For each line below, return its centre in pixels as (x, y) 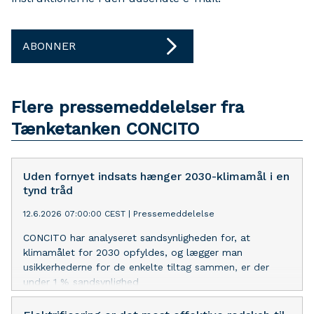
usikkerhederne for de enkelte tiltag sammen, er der (146, 267)
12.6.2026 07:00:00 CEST (74, 214)
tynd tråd (48, 190)
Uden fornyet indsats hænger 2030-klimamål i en (156, 176)
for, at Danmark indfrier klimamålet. (108, 296)
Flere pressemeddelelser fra (128, 107)
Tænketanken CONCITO (105, 129)
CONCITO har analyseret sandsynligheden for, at (137, 238)
